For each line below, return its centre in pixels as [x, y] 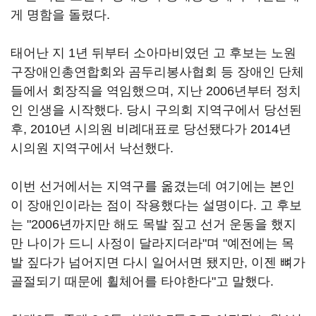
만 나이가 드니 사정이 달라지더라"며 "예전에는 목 [152, 243]
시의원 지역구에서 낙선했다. [92, 148]
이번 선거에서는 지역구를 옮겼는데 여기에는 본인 [153, 186]
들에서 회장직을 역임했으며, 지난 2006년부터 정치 [156, 91]
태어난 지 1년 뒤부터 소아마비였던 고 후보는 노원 [153, 53]
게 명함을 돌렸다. [60, 15]
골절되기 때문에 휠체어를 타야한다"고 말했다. [142, 281]
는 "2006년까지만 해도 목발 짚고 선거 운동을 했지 [153, 224]
